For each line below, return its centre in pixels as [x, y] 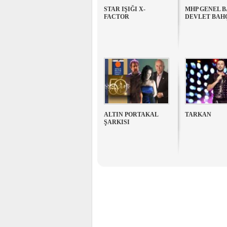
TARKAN [198, 115]
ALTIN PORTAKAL [131, 115]
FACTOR [117, 17]
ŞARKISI [117, 122]
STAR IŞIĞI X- [125, 9]
